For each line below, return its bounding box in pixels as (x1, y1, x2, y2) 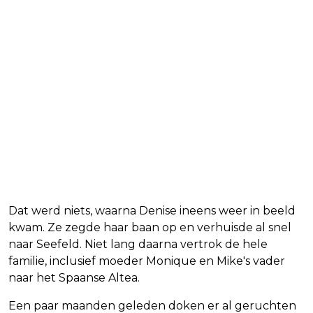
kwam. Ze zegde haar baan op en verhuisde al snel (8, 221, 291, 235)
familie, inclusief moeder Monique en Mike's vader (8, 254, 285, 268)
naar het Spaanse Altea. (8, 271, 140, 285)
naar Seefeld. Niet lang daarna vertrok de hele (8, 238, 268, 252)
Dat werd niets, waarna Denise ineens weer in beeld (8, 204, 296, 218)
